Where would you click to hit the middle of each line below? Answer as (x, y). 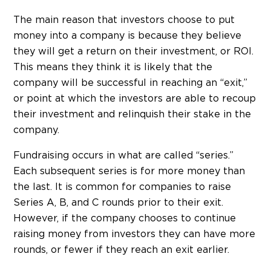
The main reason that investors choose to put (124, 20)
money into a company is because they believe (127, 36)
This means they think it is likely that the (113, 67)
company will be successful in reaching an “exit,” (130, 83)
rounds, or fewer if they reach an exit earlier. (123, 250)
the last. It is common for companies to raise (122, 187)
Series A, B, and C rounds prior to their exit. (118, 203)
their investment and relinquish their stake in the (132, 115)
